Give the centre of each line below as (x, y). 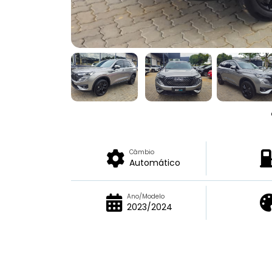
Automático (155, 162)
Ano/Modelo (146, 196)
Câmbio (142, 152)
